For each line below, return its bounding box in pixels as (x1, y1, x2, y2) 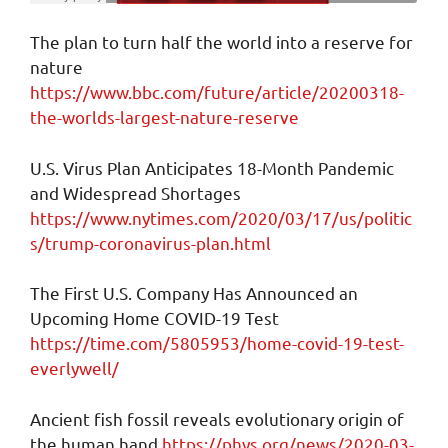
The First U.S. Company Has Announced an (30, 282, 358, 304)
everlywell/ (30, 357, 119, 379)
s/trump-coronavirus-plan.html (30, 231, 271, 253)
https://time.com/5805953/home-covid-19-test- (30, 332, 404, 354)
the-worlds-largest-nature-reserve (30, 106, 299, 128)
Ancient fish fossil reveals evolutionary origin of (30, 407, 404, 429)
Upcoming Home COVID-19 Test (30, 307, 279, 329)
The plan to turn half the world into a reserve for (30, 31, 413, 53)
